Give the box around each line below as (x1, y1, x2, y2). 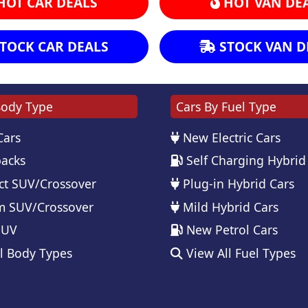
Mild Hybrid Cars (179, 198, 278, 215)
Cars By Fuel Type (176, 98, 276, 115)
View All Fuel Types (183, 244, 296, 261)
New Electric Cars (179, 129, 280, 146)
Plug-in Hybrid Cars (179, 175, 294, 192)
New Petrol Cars (183, 221, 278, 239)
